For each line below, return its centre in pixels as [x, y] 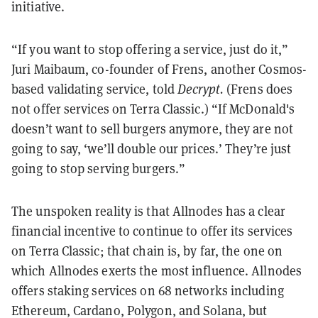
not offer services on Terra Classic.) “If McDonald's [153, 109]
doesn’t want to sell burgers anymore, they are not [153, 128]
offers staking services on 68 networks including [148, 290]
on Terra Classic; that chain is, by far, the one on [147, 251]
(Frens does [258, 89]
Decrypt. [201, 89]
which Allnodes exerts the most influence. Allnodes [157, 270]
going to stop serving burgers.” [99, 168]
